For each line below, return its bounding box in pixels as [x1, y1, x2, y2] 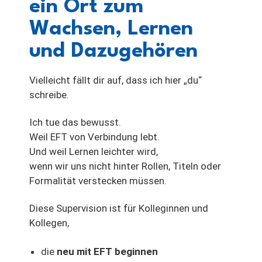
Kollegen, [29, 217, 69, 229]
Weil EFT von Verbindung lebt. [29, 131, 160, 143]
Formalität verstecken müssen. [29, 175, 167, 187]
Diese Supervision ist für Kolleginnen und [29, 202, 208, 215]
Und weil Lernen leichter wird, [29, 146, 158, 158]
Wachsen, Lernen [29, 19, 193, 40]
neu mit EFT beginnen [57, 246, 158, 258]
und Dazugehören [29, 41, 198, 62]
